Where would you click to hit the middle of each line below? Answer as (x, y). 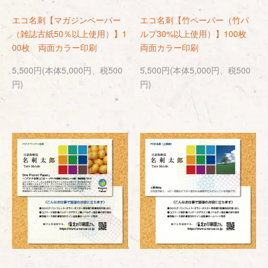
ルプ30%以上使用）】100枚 (197, 33)
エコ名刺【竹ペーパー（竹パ (194, 20)
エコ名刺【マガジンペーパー (66, 20)
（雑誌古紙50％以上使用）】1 (69, 33)
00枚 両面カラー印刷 (54, 47)
